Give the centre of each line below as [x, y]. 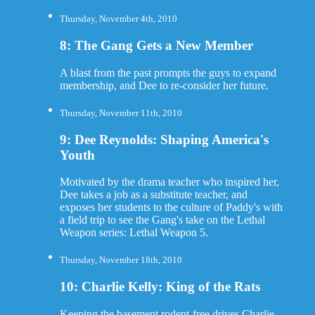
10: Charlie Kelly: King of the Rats [160, 287]
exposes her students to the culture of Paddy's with [171, 207]
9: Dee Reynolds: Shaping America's [164, 139]
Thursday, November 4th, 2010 [118, 19]
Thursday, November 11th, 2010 [121, 113]
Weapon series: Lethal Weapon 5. [134, 233]
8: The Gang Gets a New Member [156, 46]
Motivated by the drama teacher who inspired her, [169, 182]
